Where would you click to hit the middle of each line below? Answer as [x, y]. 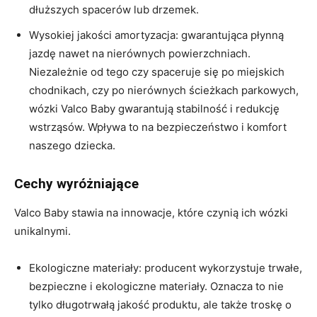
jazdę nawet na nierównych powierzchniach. [140, 53]
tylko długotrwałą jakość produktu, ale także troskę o [160, 304]
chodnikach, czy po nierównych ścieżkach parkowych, [164, 90]
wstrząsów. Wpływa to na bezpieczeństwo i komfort [158, 127]
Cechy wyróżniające [76, 183]
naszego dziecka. [72, 145]
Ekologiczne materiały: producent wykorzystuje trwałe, [166, 267]
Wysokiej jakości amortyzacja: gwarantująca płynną [156, 35]
